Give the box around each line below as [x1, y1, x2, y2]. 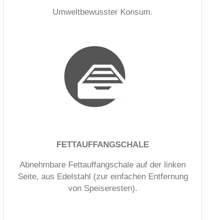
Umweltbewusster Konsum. [53, 7, 153, 17]
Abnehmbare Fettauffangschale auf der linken [20, 160, 186, 169]
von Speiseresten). [68, 183, 137, 193]
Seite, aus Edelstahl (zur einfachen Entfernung [17, 171, 188, 181]
